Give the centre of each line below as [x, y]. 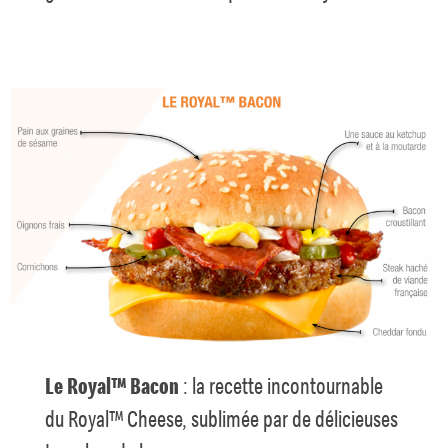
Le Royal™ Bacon [112, 385]
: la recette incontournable [281, 385]
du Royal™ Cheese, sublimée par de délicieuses [222, 418]
